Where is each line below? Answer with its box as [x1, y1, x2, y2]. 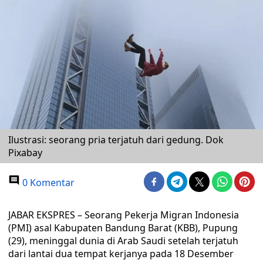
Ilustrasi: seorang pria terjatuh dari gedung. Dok [8, 133, 224, 146]
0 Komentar [20, 176, 75, 189]
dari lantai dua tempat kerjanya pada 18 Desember [8, 247, 234, 260]
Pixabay [8, 146, 42, 159]
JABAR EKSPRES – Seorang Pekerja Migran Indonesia [8, 208, 239, 221]
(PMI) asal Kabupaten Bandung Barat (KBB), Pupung [8, 221, 238, 234]
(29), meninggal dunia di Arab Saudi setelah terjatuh [8, 234, 238, 247]
